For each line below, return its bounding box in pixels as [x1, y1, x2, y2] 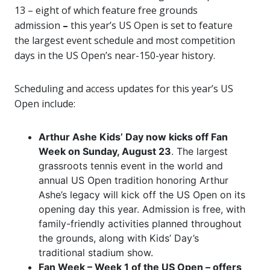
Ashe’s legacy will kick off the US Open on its [39, 189, 245, 201]
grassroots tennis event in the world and [39, 160, 223, 172]
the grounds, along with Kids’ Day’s [39, 232, 199, 245]
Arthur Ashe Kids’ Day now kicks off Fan [39, 131, 228, 143]
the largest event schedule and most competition [14, 34, 235, 48]
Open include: [14, 97, 75, 111]
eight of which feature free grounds [36, 4, 198, 17]
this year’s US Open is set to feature [68, 19, 233, 33]
